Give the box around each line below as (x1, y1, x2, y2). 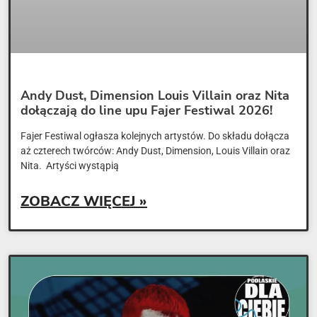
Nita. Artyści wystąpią (21, 159, 119, 171)
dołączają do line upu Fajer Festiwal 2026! (21, 101, 272, 119)
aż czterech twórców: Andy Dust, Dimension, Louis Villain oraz (21, 144, 290, 156)
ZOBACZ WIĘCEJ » (21, 191, 147, 211)
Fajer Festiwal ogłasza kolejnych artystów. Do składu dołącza (21, 129, 289, 142)
